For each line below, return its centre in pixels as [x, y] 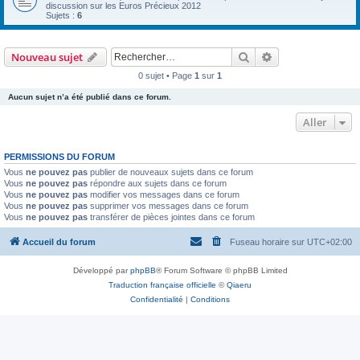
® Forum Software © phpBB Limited [221, 270]
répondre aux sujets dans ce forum [157, 183]
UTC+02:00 [329, 241]
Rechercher [278, 56]
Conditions [210, 299]
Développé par [101, 270]
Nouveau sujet [47, 57]
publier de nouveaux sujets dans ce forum [170, 172]
